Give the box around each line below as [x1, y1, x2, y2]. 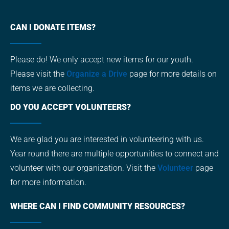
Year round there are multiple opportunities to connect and [10, 149, 219, 159]
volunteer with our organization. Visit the [10, 163, 157, 173]
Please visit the [10, 69, 66, 79]
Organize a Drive [66, 69, 127, 79]
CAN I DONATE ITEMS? [10, 22, 96, 33]
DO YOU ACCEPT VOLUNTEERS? [10, 102, 131, 112]
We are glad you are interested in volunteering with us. [10, 134, 204, 145]
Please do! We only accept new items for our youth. [10, 55, 193, 65]
